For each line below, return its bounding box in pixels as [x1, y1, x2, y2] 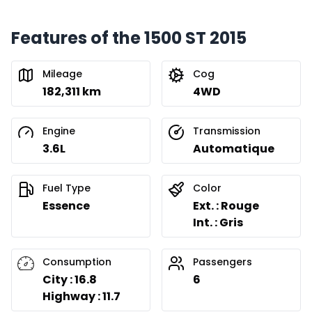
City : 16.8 [42, 272, 97, 288]
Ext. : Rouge [193, 198, 259, 214]
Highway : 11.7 [42, 288, 120, 305]
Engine [42, 124, 75, 139]
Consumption [42, 255, 111, 270]
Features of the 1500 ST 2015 [11, 26, 247, 50]
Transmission [193, 124, 260, 139]
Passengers [193, 255, 252, 270]
